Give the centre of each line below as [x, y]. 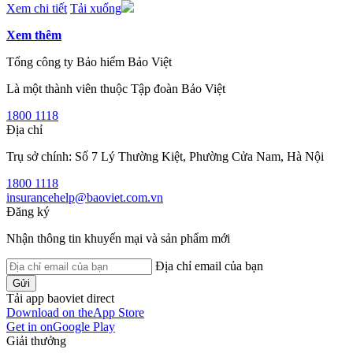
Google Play [84, 327]
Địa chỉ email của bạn [209, 266]
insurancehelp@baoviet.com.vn [85, 197]
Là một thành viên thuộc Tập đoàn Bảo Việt [116, 89]
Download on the [50, 312]
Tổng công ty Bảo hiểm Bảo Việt [89, 62]
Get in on [30, 327]
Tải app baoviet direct [60, 298]
